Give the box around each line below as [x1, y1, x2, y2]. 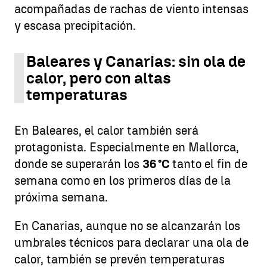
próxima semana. [14, 190, 108, 205]
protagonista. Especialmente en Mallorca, [14, 140, 239, 155]
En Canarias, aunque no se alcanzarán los [14, 219, 240, 234]
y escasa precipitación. [14, 18, 136, 33]
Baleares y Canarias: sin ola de [26, 52, 246, 72]
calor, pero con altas [26, 69, 171, 88]
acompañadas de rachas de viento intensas [14, 2, 249, 17]
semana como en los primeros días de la [14, 173, 231, 188]
